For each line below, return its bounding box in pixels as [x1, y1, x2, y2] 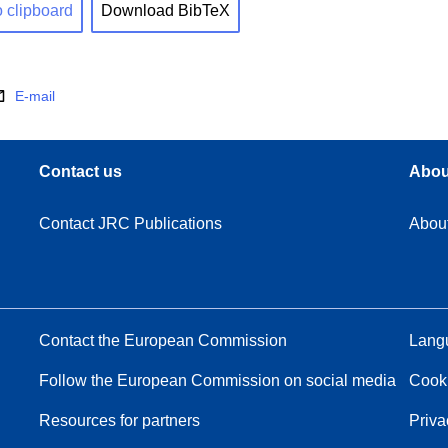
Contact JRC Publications [39, 215, 223, 233]
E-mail [15, 88, 55, 105]
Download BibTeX [101, 2, 231, 20]
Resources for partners [39, 412, 201, 430]
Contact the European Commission [39, 332, 288, 350]
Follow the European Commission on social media [39, 372, 397, 390]
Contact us [39, 163, 123, 181]
